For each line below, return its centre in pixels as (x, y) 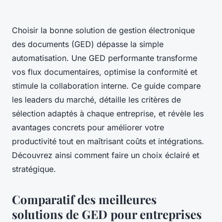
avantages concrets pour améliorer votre (88, 128)
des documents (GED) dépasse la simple (88, 44)
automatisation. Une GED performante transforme (105, 58)
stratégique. (34, 169)
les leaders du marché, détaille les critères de (96, 100)
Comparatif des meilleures (84, 199)
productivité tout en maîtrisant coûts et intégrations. (108, 141)
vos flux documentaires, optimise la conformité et (105, 72)
